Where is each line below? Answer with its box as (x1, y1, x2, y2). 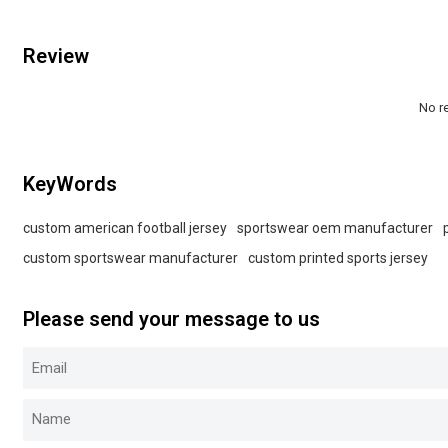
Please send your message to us (23, 306, 321, 331)
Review (23, 44, 90, 69)
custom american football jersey (23, 220, 228, 237)
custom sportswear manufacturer (23, 250, 239, 267)
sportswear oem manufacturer (237, 220, 434, 237)
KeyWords (23, 172, 118, 197)
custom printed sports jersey (248, 250, 429, 267)
